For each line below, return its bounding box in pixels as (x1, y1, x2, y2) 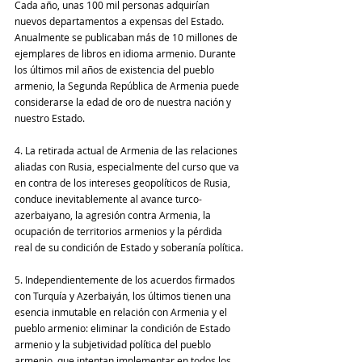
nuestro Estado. (15, 112, 85, 125)
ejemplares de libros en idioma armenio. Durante (15, 47, 238, 61)
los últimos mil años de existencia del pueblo (15, 63, 217, 77)
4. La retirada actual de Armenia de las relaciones (15, 144, 240, 158)
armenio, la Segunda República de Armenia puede (15, 79, 242, 93)
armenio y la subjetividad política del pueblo (15, 338, 213, 351)
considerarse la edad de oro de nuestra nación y (15, 95, 234, 109)
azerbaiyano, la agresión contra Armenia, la (15, 208, 213, 222)
